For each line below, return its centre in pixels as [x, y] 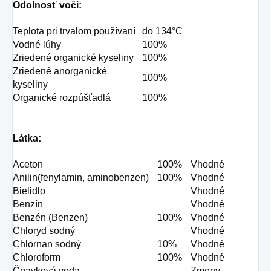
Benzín [28, 204]
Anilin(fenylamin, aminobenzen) [81, 178]
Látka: [27, 139]
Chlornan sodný [47, 244]
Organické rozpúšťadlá [62, 98]
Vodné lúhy [37, 45]
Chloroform [37, 258]
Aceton [28, 165]
